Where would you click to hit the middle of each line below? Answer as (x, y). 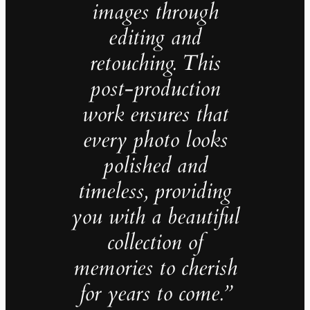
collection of (155, 242)
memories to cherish (155, 267)
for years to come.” (155, 293)
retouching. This (155, 63)
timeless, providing (155, 191)
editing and (155, 37)
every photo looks (155, 139)
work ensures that (155, 114)
